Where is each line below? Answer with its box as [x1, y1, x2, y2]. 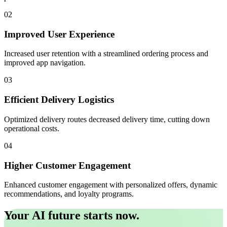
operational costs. [4, 124, 59, 133]
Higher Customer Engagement [4, 160, 131, 171]
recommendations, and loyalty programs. [4, 190, 134, 199]
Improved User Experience [4, 28, 115, 40]
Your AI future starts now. [4, 209, 139, 222]
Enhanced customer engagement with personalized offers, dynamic [4, 180, 217, 190]
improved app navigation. [4, 58, 86, 67]
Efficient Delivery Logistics [4, 94, 114, 105]
